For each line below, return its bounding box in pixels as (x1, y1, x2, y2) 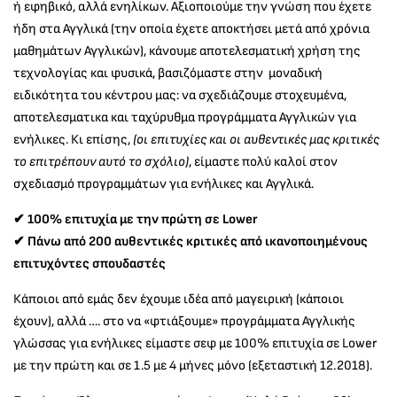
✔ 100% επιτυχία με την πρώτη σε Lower (13, 211, 260, 229)
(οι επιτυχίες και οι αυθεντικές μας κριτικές (133, 131, 379, 149)
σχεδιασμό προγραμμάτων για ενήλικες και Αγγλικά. (13, 175, 314, 193)
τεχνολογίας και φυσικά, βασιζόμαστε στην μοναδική (13, 65, 323, 82)
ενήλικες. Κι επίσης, (13, 131, 133, 149)
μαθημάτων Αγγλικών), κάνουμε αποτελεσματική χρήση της (13, 43, 361, 60)
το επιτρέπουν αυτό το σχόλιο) (13, 153, 189, 171)
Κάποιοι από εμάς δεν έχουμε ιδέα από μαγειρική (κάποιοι (13, 291, 344, 308)
